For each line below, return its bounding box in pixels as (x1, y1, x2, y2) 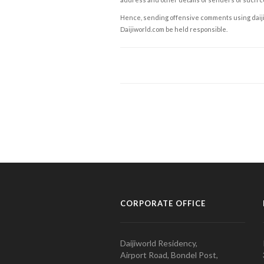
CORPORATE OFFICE (120, 198, 206, 208)
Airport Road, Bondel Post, (120, 249, 218, 260)
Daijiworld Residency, (120, 237, 197, 248)
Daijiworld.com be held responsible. (120, 25, 227, 33)
